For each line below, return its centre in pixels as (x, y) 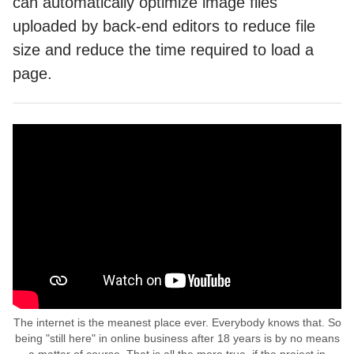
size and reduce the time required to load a (163, 49)
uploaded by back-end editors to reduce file (164, 26)
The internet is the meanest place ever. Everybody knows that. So (177, 322)
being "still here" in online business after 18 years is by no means (177, 338)
